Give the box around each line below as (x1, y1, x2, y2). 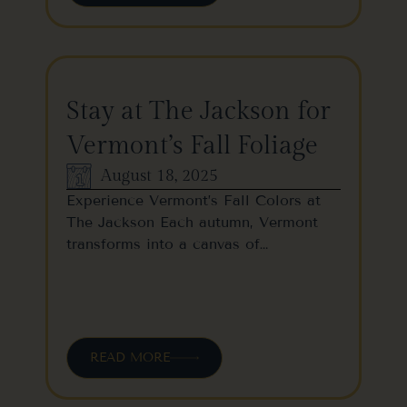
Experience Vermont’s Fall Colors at (66, 191, 321, 209)
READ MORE (90, 349, 170, 365)
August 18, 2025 (101, 166, 218, 186)
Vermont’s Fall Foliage (66, 130, 318, 161)
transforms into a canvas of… (66, 234, 268, 253)
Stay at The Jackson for (66, 95, 331, 126)
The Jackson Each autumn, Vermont (66, 213, 318, 231)
